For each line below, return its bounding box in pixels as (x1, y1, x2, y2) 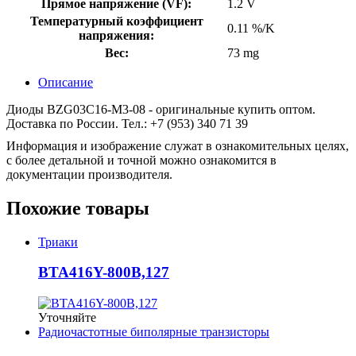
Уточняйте (38, 311, 96, 325)
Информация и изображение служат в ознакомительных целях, (6, 138, 349, 153)
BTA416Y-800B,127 (38, 264, 169, 281)
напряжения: (79, 28, 154, 42)
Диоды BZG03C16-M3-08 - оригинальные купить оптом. (6, 102, 315, 116)
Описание (38, 75, 93, 89)
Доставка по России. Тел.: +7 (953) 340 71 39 (6, 116, 248, 130)
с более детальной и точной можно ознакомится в (6, 153, 277, 167)
